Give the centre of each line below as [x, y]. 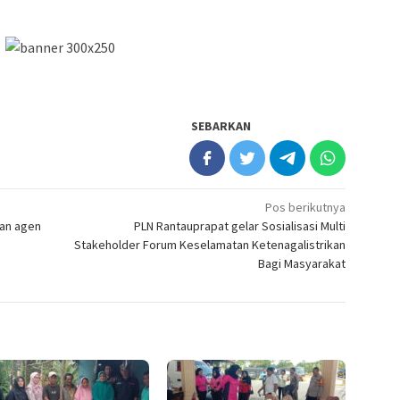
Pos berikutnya [306, 207]
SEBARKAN [221, 125]
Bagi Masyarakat [302, 263]
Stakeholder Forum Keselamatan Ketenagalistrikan [210, 244]
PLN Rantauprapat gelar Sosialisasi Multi [240, 225]
